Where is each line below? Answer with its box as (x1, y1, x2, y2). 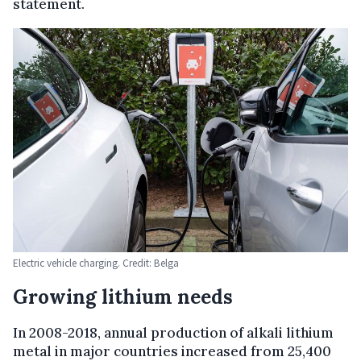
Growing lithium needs (13, 284, 233, 309)
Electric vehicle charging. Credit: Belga (13, 255, 179, 270)
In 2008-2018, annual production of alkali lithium (13, 323, 334, 342)
